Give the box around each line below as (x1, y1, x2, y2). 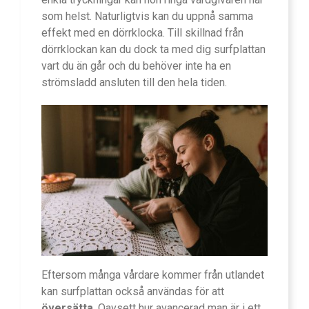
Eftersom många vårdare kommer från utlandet (41, 268, 264, 281)
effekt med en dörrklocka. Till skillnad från (41, 26, 243, 39)
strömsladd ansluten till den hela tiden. (41, 75, 227, 89)
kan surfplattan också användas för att (41, 284, 224, 298)
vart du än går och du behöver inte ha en (41, 59, 231, 72)
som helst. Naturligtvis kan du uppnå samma (41, 9, 253, 23)
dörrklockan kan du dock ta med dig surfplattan (41, 42, 266, 56)
